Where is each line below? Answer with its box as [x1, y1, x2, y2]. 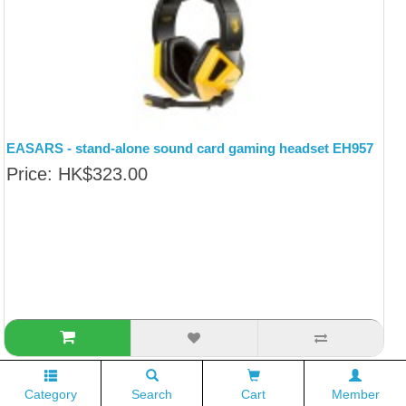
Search [131, 387, 172, 401]
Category [24, 387, 77, 401]
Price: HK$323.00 [6, 164, 148, 184]
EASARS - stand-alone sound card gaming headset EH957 [6, 140, 373, 156]
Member [331, 387, 380, 401]
